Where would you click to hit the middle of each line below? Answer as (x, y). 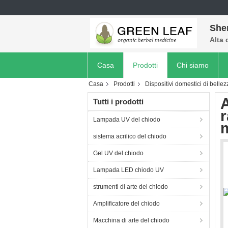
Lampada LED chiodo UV (129, 170)
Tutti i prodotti (118, 102)
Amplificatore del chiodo (126, 204)
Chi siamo (193, 65)
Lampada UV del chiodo (127, 120)
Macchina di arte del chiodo (131, 220)
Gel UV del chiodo (118, 153)
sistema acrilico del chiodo (130, 136)
